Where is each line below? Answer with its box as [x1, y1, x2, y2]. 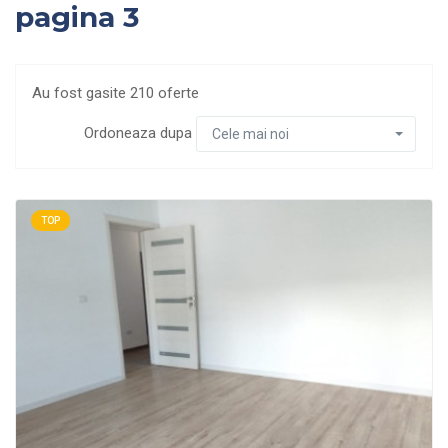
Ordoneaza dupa [84, 123, 196, 142]
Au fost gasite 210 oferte [32, 84, 199, 103]
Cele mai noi [212, 126, 289, 143]
